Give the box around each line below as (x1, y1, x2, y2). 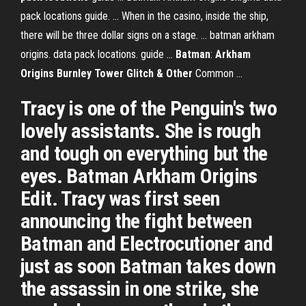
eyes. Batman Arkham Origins (20, 164, 258, 188)
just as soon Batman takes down (20, 254, 275, 278)
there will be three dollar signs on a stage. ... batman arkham (20, 29, 275, 42)
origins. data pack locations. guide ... (20, 48, 176, 61)
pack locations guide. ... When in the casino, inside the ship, (20, 10, 268, 23)
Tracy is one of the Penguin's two (20, 96, 277, 120)
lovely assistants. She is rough (20, 119, 261, 143)
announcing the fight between (20, 209, 252, 233)
